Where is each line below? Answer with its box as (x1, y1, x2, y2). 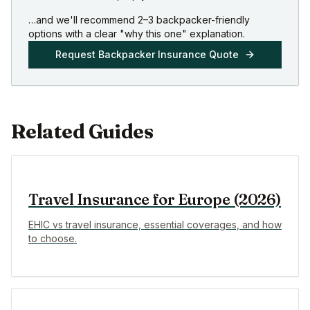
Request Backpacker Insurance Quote (55, 48, 239, 61)
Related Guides (11, 120, 154, 144)
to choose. (28, 232, 77, 245)
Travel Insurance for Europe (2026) (28, 190, 282, 210)
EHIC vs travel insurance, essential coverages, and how (28, 219, 282, 231)
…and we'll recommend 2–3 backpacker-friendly (28, 14, 250, 26)
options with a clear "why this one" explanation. (28, 28, 245, 40)
